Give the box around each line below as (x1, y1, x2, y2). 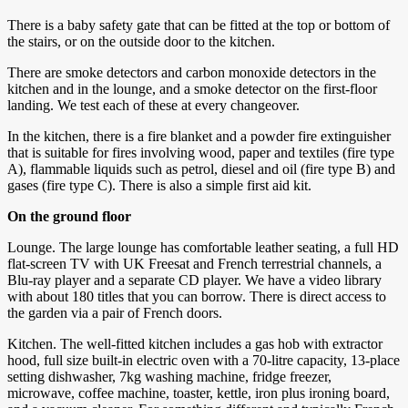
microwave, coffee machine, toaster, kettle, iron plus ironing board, (7, 385, 390, 402)
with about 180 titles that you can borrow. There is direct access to (7, 289, 386, 305)
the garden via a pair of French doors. (7, 305, 222, 321)
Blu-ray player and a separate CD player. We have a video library (7, 272, 382, 289)
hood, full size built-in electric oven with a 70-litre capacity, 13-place (7, 352, 400, 369)
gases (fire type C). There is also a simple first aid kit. (7, 178, 311, 194)
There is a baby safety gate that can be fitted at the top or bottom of (7, 17, 390, 34)
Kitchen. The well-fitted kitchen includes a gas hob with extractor (7, 336, 382, 352)
